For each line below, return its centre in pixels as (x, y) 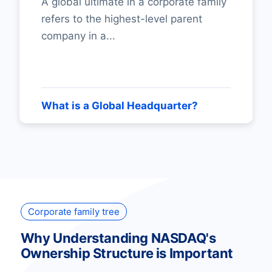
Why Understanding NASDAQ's (118, 238)
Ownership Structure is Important (127, 253)
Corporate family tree (73, 211)
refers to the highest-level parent (122, 19)
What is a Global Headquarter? (120, 105)
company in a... (78, 36)
